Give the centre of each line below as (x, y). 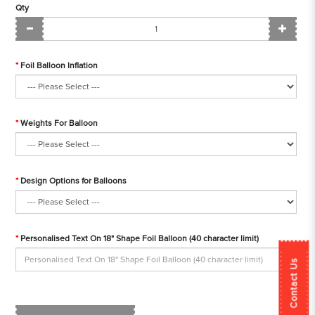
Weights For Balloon (59, 124)
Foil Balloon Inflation (59, 66)
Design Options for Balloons (74, 181)
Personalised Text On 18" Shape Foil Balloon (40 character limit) (140, 239)
